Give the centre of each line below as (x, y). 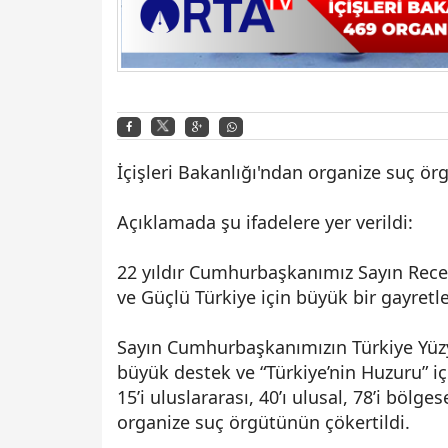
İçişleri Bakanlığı (187, 171)
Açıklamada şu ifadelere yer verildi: (265, 221)
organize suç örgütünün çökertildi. (263, 421)
